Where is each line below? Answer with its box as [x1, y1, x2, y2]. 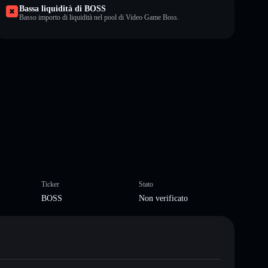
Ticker [41, 179, 59, 188]
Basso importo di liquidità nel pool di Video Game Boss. [19, 13, 179, 22]
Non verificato [139, 193, 188, 203]
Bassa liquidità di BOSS [19, 4, 106, 13]
